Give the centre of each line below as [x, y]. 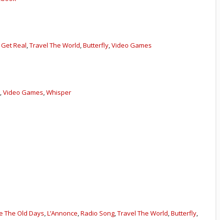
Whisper [59, 92]
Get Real [14, 45]
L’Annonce [63, 213]
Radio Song [98, 213]
